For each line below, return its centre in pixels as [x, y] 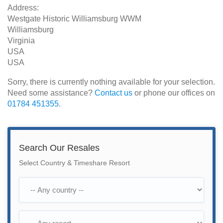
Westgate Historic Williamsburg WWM [74, 19]
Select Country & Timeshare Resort [74, 163]
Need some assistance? [51, 93]
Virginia [21, 41]
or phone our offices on [174, 93]
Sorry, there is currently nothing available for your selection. [111, 82]
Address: [23, 8]
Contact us [113, 93]
